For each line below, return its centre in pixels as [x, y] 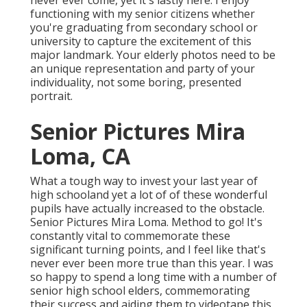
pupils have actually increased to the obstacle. [147, 209]
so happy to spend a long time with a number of [153, 277]
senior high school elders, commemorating [140, 291]
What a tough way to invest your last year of [144, 181]
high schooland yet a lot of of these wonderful [149, 195]
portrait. [51, 96]
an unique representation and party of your [143, 69]
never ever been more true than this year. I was [152, 263]
